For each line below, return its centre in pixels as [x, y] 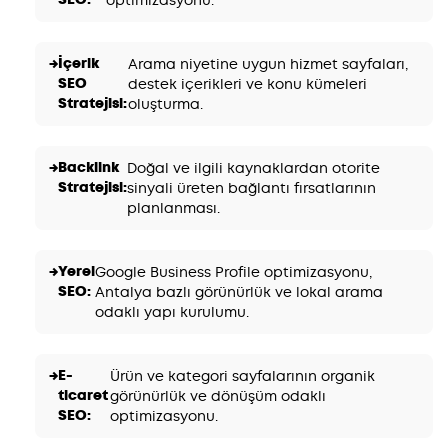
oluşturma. [166, 103]
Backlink [88, 167]
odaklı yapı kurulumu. [172, 311]
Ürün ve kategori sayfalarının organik [243, 375]
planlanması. [173, 207]
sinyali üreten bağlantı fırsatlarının [251, 187]
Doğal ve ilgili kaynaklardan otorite [253, 167]
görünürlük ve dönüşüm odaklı [218, 395]
